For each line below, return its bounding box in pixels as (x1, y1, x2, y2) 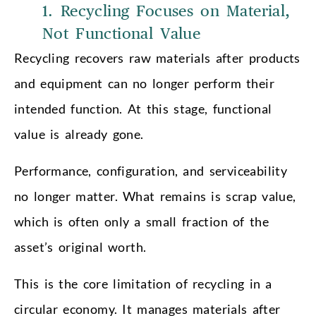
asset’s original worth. (14, 239, 147, 255)
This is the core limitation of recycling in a (14, 276, 272, 292)
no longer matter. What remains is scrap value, (14, 188, 296, 205)
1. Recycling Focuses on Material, (42, 4, 291, 20)
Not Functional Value (42, 26, 201, 42)
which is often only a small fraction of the (14, 214, 269, 230)
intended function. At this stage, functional (14, 101, 272, 117)
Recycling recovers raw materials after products (14, 50, 300, 66)
